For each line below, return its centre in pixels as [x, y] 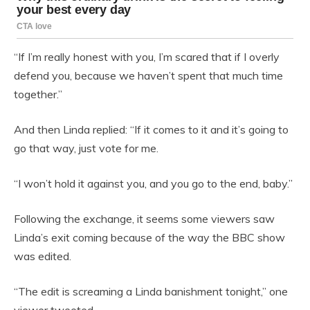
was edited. [43, 256]
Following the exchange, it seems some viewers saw [144, 218]
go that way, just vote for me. [86, 148]
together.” [38, 94]
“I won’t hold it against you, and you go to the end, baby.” [153, 183]
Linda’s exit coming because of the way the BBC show [149, 237]
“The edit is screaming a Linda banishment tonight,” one [151, 291]
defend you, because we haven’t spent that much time [148, 75]
